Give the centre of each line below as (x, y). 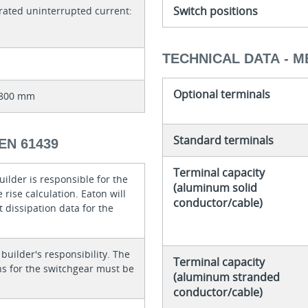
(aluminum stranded (226, 277)
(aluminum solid (215, 187)
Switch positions (215, 11)
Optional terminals (221, 94)
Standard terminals (223, 140)
